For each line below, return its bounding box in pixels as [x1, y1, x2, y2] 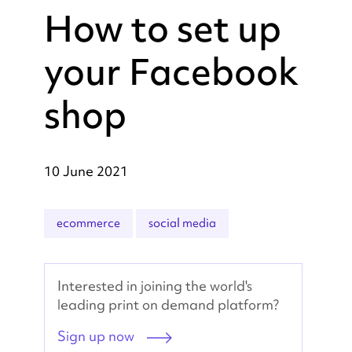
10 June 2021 [44, 161, 128, 180]
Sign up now [57, 326, 134, 345]
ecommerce [57, 214, 120, 231]
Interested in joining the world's [57, 276, 252, 295]
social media [148, 214, 216, 231]
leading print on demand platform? [57, 295, 279, 313]
